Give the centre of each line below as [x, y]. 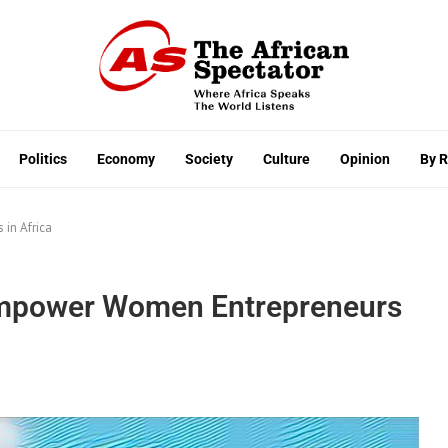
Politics [43, 158]
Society [209, 158]
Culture [286, 158]
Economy [126, 158]
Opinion [365, 158]
